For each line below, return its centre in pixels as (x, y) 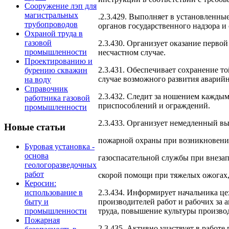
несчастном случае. (132, 52)
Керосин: (40, 184)
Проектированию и (59, 61)
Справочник (46, 88)
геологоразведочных (61, 165)
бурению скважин (56, 70)
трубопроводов (51, 24)
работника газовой (57, 98)
